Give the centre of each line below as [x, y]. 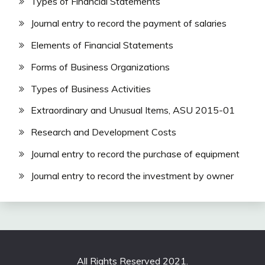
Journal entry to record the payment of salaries [129, 23]
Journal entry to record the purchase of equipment [135, 154]
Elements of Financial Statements [102, 45]
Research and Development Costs [104, 132]
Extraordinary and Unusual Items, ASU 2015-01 [133, 110]
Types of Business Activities [91, 88]
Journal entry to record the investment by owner [132, 175]
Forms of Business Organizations [100, 67]
